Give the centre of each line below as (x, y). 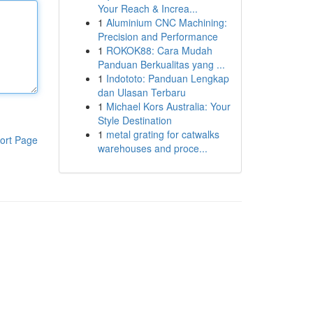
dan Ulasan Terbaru (141, 92)
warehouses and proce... (152, 148)
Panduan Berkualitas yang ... (161, 64)
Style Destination (134, 120)
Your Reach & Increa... (147, 8)
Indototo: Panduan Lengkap (167, 78)
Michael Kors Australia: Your (168, 106)
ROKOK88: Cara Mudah (159, 50)
